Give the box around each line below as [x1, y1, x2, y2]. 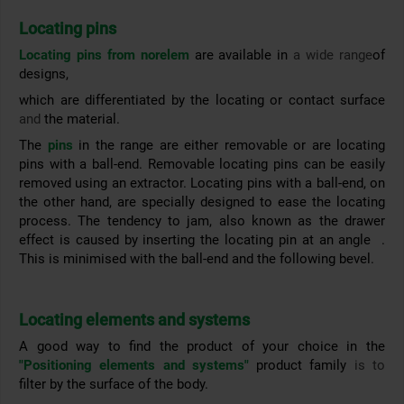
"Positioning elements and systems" [19, 357, 249, 374]
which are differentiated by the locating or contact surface [19, 92, 385, 109]
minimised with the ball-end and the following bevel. [63, 251, 374, 268]
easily [350, 156, 385, 173]
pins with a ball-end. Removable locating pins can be [19, 156, 350, 173]
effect [19, 232, 54, 249]
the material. [44, 111, 120, 128]
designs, [19, 66, 69, 83]
